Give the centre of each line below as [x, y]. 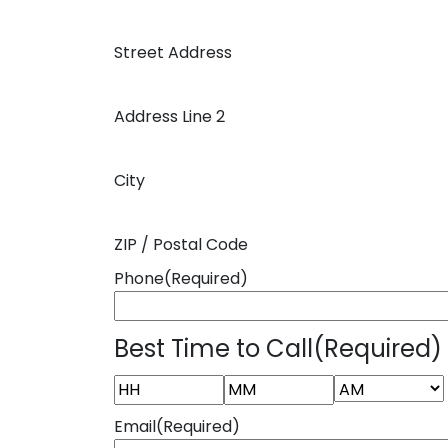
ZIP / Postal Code [181, 244]
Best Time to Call [213, 348]
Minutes [253, 415]
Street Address [173, 52]
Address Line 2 [169, 116]
